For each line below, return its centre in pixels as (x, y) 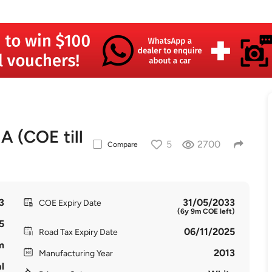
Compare (122, 144)
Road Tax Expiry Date (78, 232)
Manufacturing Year (76, 253)
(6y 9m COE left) (206, 211)
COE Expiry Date (70, 203)
